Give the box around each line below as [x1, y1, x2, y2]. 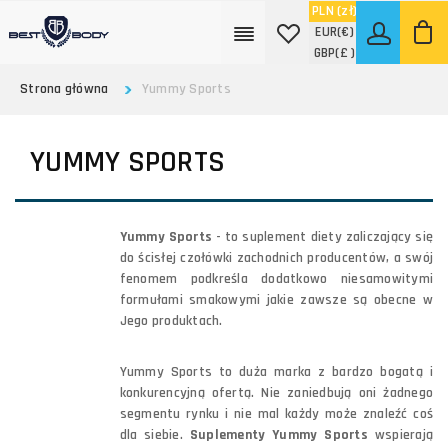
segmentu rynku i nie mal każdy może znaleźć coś [119, 405, 433, 423]
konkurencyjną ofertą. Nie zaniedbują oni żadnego [119, 384, 433, 402]
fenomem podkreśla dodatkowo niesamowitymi [119, 270, 433, 288]
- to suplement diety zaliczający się [212, 228, 434, 246]
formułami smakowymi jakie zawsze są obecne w [119, 291, 433, 309]
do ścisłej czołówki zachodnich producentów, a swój [119, 249, 433, 267]
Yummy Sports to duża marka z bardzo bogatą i [119, 363, 433, 381]
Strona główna [20, 80, 109, 98]
